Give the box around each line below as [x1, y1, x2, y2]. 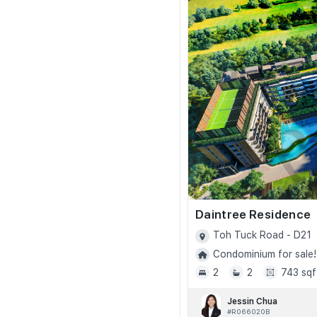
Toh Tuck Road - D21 [213, 229, 311, 241]
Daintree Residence [195, 207, 311, 222]
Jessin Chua [227, 296, 277, 306]
